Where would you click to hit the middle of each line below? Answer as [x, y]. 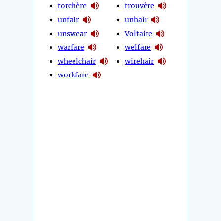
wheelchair [77, 61]
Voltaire [139, 33]
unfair [68, 19]
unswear [72, 33]
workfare [73, 75]
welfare [138, 47]
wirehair [140, 61]
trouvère [140, 6]
